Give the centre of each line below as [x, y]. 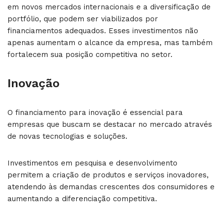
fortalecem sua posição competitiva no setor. [90, 55]
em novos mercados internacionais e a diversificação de [109, 7]
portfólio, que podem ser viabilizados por [83, 19]
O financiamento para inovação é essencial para [95, 112]
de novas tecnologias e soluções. [67, 136]
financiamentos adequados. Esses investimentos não [103, 31]
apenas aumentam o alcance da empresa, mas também [110, 43]
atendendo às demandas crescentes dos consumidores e [111, 187]
